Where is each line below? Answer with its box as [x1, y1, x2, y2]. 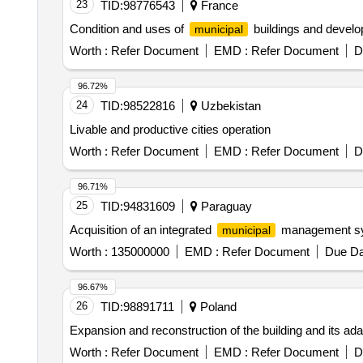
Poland [196, 297, 237, 310]
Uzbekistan [197, 96, 261, 109]
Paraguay [197, 196, 252, 210]
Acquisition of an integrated [69, 220, 215, 233]
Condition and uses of [69, 19, 187, 32]
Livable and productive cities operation [69, 119, 271, 133]
